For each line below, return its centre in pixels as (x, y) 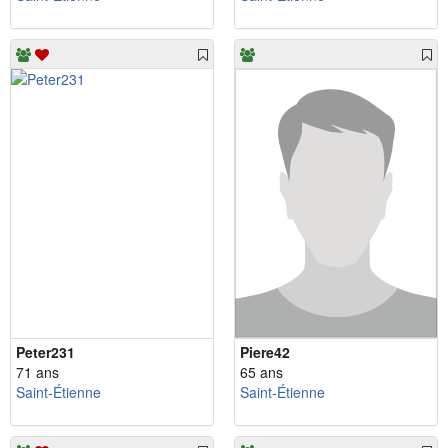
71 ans (37, 372)
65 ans (261, 372)
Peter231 (45, 352)
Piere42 (265, 352)
